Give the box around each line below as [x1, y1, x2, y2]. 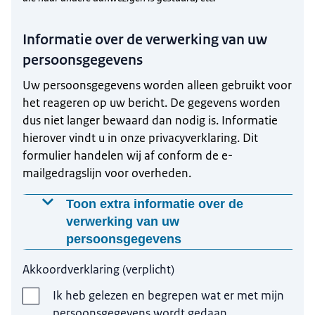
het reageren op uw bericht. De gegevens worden [22, 95, 281, 111]
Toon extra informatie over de [66, 196, 244, 211]
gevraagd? [58, 269, 125, 288]
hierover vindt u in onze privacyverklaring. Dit [22, 130, 259, 146]
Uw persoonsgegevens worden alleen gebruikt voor [22, 77, 292, 94]
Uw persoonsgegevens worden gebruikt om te [58, 300, 269, 314]
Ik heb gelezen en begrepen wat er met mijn [53, 288, 285, 304]
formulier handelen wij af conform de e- [22, 148, 233, 164]
